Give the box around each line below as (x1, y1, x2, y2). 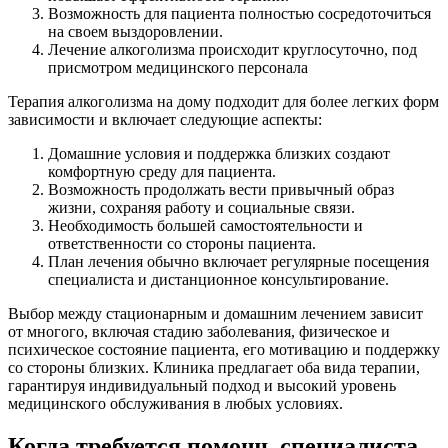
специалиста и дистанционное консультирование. (48, 271, 389, 289)
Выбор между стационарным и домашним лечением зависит (8, 305, 423, 323)
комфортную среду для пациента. (48, 163, 276, 181)
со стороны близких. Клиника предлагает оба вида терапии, (8, 359, 420, 377)
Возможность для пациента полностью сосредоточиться (48, 5, 431, 23)
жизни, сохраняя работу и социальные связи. (48, 199, 355, 217)
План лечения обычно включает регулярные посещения (48, 253, 429, 271)
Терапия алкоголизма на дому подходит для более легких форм (8, 93, 439, 111)
